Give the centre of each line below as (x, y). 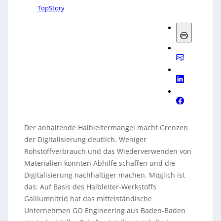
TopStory (51, 8)
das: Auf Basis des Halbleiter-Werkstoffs (90, 187)
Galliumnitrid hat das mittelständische (88, 199)
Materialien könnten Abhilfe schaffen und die (99, 163)
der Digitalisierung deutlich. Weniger (85, 139)
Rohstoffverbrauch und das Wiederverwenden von (108, 151)
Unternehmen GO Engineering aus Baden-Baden (105, 210)
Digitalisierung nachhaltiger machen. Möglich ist (104, 175)
